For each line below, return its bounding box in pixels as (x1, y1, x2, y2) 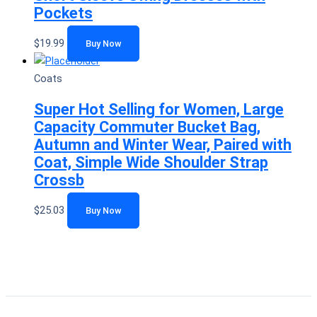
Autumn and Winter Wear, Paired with (34, 136, 292, 154)
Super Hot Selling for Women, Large (34, 100, 284, 119)
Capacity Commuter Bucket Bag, (34, 118, 260, 137)
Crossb (34, 171, 84, 190)
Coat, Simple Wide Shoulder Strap (34, 154, 268, 172)
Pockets (34, 4, 93, 22)
